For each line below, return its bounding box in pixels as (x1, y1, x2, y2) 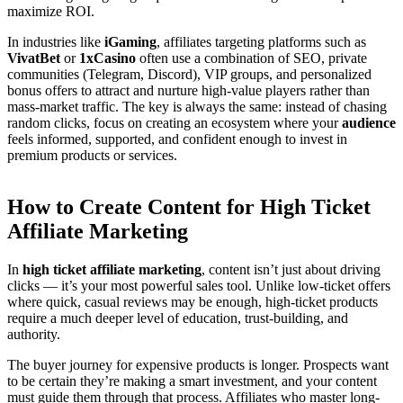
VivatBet (7, 50, 60, 67)
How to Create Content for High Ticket (7, 195, 371, 219)
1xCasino (79, 50, 136, 67)
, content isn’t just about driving (201, 262, 381, 278)
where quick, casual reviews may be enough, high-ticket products (7, 294, 378, 310)
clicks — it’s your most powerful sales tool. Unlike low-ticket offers (7, 278, 390, 294)
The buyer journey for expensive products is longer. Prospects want (7, 357, 389, 373)
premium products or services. (7, 148, 177, 164)
